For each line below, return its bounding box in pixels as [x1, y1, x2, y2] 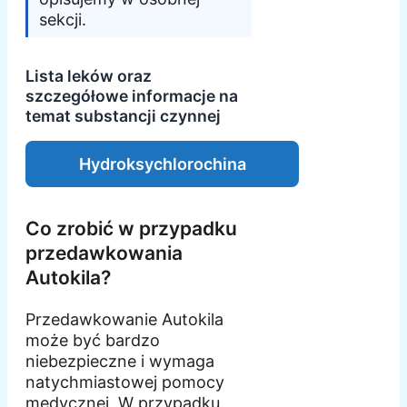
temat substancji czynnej [25, 106, 221, 126]
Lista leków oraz [25, 66, 152, 86]
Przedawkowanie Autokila [25, 310, 223, 330]
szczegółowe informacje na [25, 86, 238, 106]
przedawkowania [25, 242, 183, 265]
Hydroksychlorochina [78, 154, 246, 174]
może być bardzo [25, 331, 160, 351]
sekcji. [39, 10, 86, 30]
